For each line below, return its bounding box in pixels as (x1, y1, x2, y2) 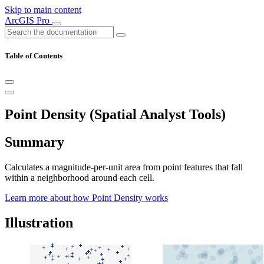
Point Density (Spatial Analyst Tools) (5, 107, 226, 123)
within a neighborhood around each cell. (5, 173, 154, 183)
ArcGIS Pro (5, 15, 52, 25)
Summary (5, 134, 64, 150)
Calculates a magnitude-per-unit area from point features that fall (5, 162, 243, 173)
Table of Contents (5, 51, 62, 61)
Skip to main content (5, 5, 81, 15)
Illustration (5, 214, 73, 230)
